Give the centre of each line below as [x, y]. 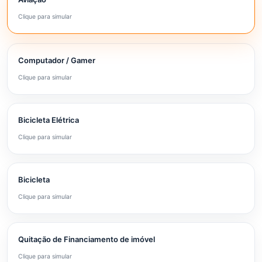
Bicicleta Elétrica [49, 120]
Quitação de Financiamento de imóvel [87, 239]
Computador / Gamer [57, 60]
